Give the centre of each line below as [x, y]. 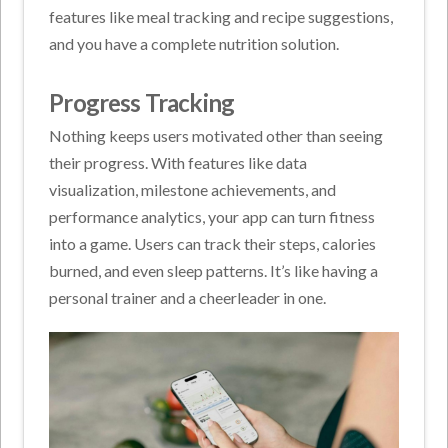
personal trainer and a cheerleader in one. [188, 298]
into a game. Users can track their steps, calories [213, 244]
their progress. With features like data [178, 163]
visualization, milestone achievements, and [193, 190]
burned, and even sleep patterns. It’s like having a [214, 271]
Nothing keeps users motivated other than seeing [216, 136]
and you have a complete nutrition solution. [194, 43]
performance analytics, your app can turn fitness [212, 217]
